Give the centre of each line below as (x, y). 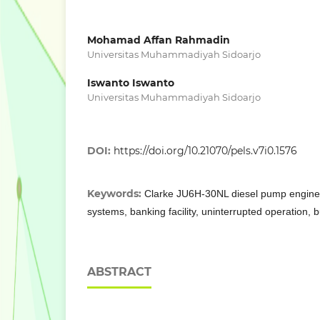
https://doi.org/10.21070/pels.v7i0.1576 (205, 151)
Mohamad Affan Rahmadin (159, 40)
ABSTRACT (119, 272)
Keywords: (116, 194)
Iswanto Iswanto (131, 83)
